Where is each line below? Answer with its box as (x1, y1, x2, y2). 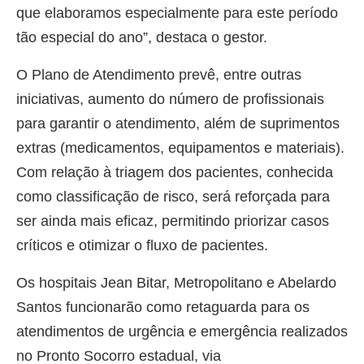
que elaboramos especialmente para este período (16, 5, 338, 22)
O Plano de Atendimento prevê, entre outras (16, 67, 301, 84)
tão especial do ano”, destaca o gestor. (16, 29, 267, 46)
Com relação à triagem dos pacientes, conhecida (16, 164, 333, 181)
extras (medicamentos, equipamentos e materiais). (16, 140, 344, 157)
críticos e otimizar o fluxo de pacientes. (16, 237, 268, 254)
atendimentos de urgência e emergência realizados (16, 323, 348, 340)
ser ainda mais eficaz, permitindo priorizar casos (16, 213, 329, 230)
